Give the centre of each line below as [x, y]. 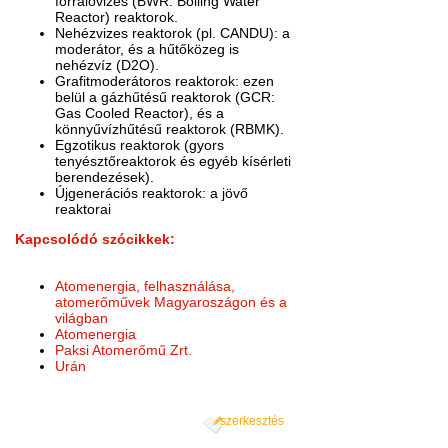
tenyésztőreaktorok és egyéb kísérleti [173, 160]
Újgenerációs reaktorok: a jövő [152, 192]
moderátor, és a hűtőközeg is [147, 48]
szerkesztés [251, 421]
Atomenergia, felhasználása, [145, 285]
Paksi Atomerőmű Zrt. [126, 349]
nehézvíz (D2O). [107, 64]
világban [82, 317]
